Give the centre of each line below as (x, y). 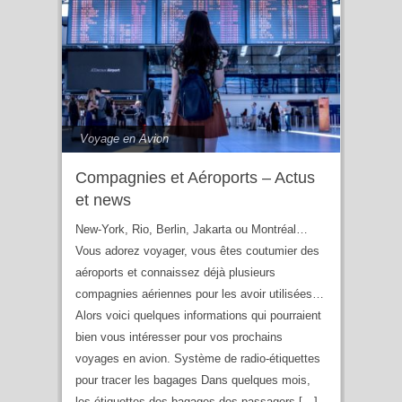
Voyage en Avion (124, 139)
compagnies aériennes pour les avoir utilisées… (200, 294)
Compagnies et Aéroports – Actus (195, 178)
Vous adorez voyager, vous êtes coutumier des (197, 251)
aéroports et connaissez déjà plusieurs (175, 273)
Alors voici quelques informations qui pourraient (198, 316)
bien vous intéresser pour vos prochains (179, 337)
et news (103, 201)
